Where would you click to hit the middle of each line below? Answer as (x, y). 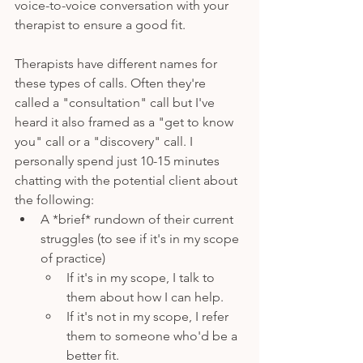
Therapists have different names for (117, 63)
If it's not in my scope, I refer (149, 316)
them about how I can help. (145, 297)
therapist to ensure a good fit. (100, 24)
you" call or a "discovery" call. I (105, 141)
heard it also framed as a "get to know (126, 122)
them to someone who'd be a (154, 335)
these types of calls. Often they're (112, 83)
